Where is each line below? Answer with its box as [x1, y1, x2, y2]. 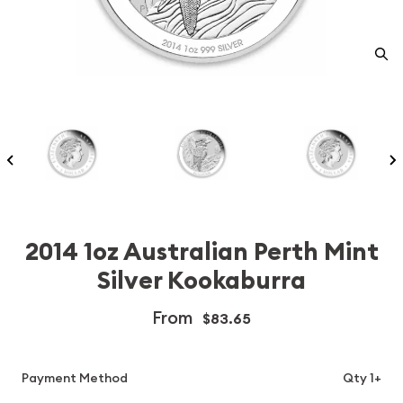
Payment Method [22, 370, 128, 386]
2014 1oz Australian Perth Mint [24, 236, 379, 268]
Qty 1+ [343, 370, 381, 386]
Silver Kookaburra [97, 264, 306, 297]
